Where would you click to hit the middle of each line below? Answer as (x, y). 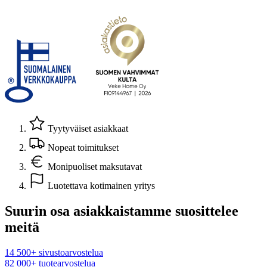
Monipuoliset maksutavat (94, 166)
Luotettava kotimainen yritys (100, 185)
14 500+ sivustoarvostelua (54, 252)
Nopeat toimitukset (82, 147)
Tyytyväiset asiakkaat (87, 128)
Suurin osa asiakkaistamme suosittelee (122, 211)
